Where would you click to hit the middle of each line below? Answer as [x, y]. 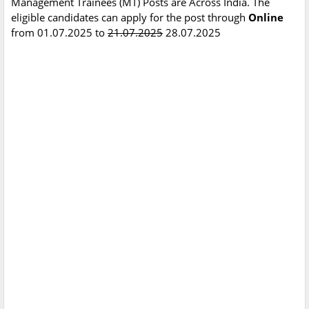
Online [266, 18]
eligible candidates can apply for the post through [130, 18]
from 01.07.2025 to [59, 33]
